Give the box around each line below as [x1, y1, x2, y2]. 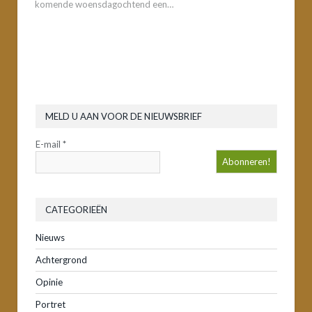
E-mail [36, 138, 63, 150]
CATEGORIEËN [45, 203, 107, 215]
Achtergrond [36, 253, 87, 265]
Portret [36, 298, 65, 310]
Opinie [36, 276, 63, 288]
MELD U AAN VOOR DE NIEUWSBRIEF [45, 110, 202, 122]
